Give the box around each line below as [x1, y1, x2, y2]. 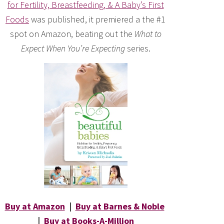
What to [134, 28, 161, 39]
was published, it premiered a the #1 [29, 13, 165, 25]
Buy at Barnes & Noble [75, 200, 164, 212]
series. [124, 42, 150, 54]
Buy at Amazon [4, 200, 65, 212]
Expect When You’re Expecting [20, 42, 125, 54]
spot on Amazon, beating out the [9, 28, 134, 39]
